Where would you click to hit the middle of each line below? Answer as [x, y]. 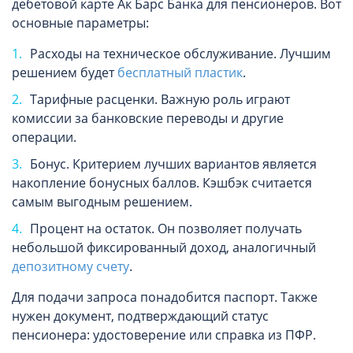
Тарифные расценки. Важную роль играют [160, 99]
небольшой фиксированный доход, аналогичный [164, 247]
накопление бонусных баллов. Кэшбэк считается [162, 182]
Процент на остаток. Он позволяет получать [166, 228]
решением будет [65, 72]
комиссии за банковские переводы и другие [148, 118]
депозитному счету [71, 266]
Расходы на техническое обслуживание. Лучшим [180, 53]
